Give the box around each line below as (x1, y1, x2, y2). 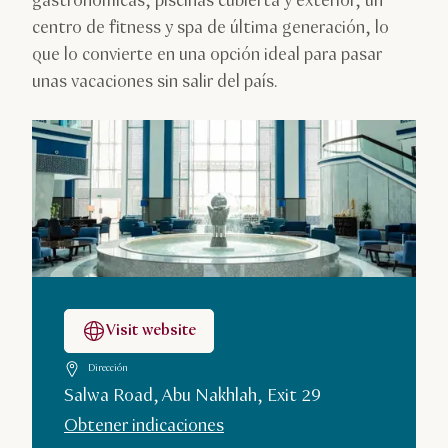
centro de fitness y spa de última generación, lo (32, 16, 389, 40)
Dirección (88, 362, 128, 376)
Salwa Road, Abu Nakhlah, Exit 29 (64, 383, 321, 408)
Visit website (106, 319, 196, 341)
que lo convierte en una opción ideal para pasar (32, 43, 382, 67)
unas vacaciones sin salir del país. (32, 70, 278, 94)
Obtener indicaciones (64, 413, 224, 438)
